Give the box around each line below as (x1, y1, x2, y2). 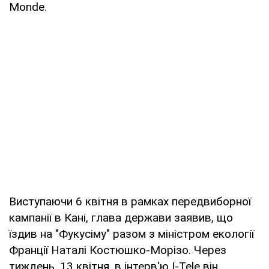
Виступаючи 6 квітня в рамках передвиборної (9, 194, 251, 208)
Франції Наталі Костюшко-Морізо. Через (9, 243, 226, 257)
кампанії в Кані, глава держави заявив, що (9, 210, 233, 225)
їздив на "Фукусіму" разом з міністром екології (9, 226, 254, 241)
